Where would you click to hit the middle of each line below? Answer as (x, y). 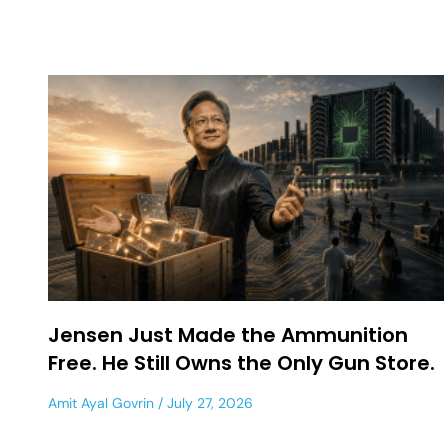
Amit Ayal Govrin (101, 402)
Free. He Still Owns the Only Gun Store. (241, 362)
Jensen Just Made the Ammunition (228, 334)
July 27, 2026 (208, 402)
